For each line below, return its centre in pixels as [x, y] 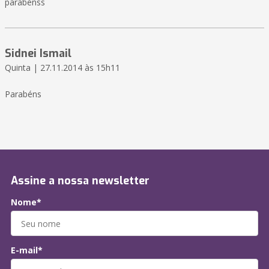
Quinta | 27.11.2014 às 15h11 [62, 68]
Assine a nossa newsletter [80, 181]
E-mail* [27, 250]
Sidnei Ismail [38, 54]
